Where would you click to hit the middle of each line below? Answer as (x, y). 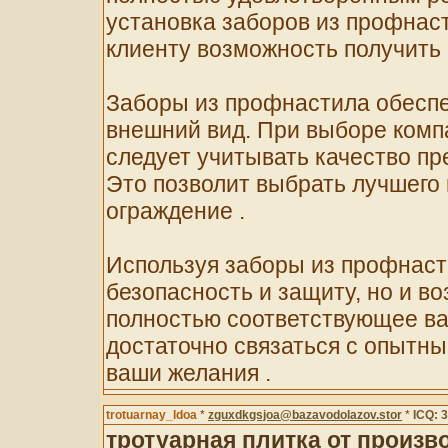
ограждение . (175, 211)
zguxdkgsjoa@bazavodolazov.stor (305, 415)
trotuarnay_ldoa (151, 415)
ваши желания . (188, 373)
